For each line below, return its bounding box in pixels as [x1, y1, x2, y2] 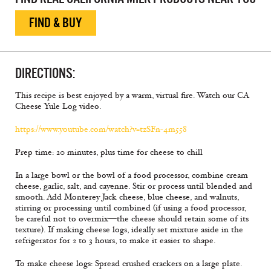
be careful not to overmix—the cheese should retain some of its [15, 214, 249, 224]
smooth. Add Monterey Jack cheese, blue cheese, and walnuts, [15, 192, 239, 203]
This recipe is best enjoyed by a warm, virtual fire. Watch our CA [15, 90, 249, 101]
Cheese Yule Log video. [15, 101, 101, 112]
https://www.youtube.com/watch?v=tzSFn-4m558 [15, 124, 187, 135]
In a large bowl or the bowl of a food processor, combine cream [15, 170, 248, 181]
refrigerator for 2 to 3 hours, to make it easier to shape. [15, 235, 215, 246]
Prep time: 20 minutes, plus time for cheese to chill [15, 147, 203, 158]
